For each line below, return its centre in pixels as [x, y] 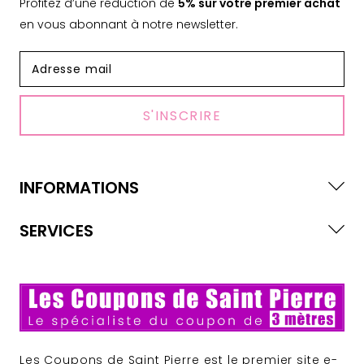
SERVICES [56, 230]
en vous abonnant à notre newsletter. [129, 24]
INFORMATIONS [79, 187]
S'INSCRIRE [182, 115]
